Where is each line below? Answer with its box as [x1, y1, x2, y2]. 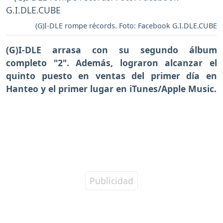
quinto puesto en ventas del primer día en [6, 69, 217, 82]
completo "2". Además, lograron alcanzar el [6, 56, 217, 69]
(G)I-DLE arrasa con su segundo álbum [6, 43, 217, 56]
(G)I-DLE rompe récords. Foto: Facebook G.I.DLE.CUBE [35, 20, 217, 30]
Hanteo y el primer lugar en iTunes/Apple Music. [6, 82, 217, 95]
